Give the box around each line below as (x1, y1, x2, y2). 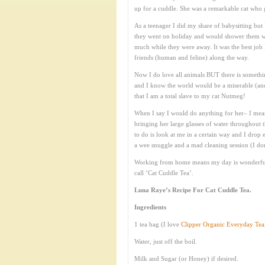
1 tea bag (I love (134, 221, 181, 228)
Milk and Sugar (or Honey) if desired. (134, 255, 238, 262)
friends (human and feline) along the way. (134, 54, 249, 61)
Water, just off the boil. (134, 238, 197, 245)
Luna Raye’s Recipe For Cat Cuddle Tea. (134, 186, 251, 193)
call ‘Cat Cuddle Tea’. (134, 169, 193, 176)
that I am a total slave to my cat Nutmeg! (134, 92, 245, 99)
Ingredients (134, 203, 166, 211)
